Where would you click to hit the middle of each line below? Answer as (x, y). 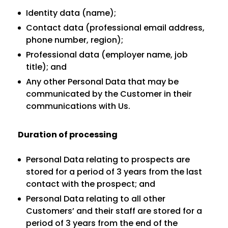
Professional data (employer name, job (107, 55)
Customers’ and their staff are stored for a (114, 211)
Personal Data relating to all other (96, 199)
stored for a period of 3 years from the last (114, 172)
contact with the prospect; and (91, 184)
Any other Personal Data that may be (102, 82)
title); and (46, 67)
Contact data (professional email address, (115, 28)
